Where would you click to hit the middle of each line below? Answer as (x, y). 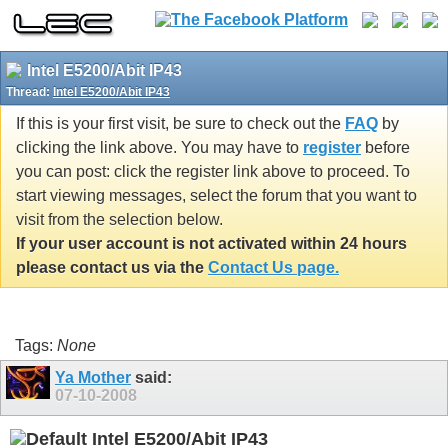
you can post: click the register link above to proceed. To (213, 172)
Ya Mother (93, 377)
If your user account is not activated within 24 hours (211, 244)
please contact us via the (112, 268)
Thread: (29, 92)
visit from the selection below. (119, 220)
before (385, 148)
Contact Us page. (273, 268)
